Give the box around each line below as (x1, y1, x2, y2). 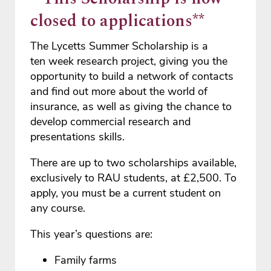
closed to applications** (30, 8, 205, 34)
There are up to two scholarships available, (30, 155, 237, 171)
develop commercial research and (30, 114, 191, 129)
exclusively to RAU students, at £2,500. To (30, 171, 237, 186)
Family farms (54, 253, 117, 268)
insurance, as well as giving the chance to (30, 99, 232, 114)
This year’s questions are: (30, 227, 153, 242)
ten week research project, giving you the (30, 54, 228, 69)
